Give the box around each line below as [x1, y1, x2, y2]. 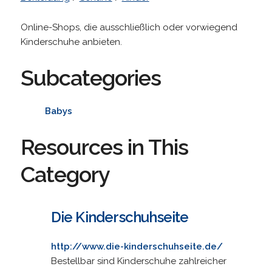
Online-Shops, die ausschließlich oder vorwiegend [20, 21, 237, 33]
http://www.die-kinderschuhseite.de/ [50, 240, 223, 252]
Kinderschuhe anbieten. [20, 36, 122, 47]
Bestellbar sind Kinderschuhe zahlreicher [50, 255, 226, 267]
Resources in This [20, 134, 188, 160]
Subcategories [20, 64, 161, 90]
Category [20, 161, 110, 187]
